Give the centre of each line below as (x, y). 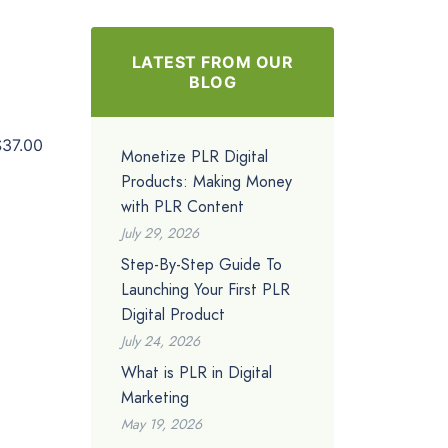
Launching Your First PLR (205, 289)
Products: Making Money (206, 181)
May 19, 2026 (161, 423)
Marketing (155, 397)
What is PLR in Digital (196, 372)
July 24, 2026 (160, 340)
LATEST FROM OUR (212, 61)
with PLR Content (182, 206)
